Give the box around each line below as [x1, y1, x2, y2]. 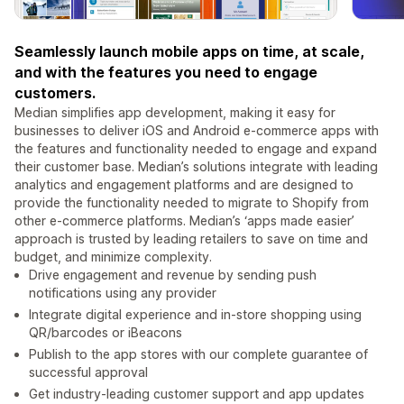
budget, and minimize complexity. [14, 249, 212, 265]
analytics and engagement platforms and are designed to [14, 177, 353, 193]
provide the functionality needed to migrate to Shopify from [14, 195, 369, 211]
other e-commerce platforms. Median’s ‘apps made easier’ [14, 213, 354, 229]
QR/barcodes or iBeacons [29, 325, 182, 341]
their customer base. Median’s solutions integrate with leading [14, 159, 378, 175]
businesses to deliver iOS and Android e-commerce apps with [14, 123, 379, 139]
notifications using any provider [29, 285, 216, 301]
